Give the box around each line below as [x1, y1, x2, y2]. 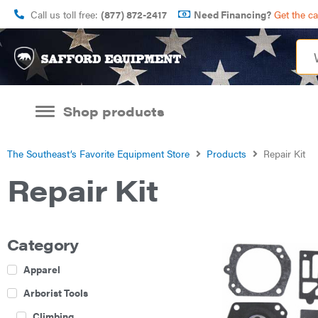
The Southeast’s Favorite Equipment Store [7, 146, 190, 160]
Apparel [23, 261, 60, 276]
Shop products [62, 102, 165, 120]
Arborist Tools [23, 285, 88, 300]
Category [7, 234, 79, 255]
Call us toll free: [30, 7, 101, 21]
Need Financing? [194, 7, 271, 21]
